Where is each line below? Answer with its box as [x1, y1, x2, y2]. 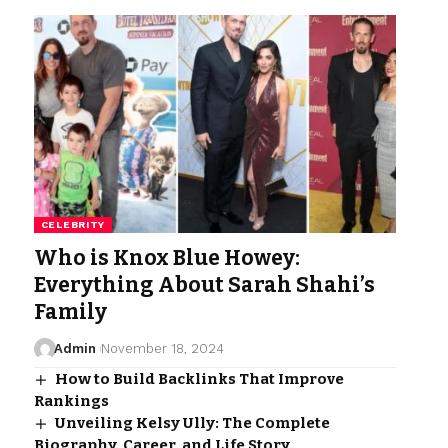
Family [33, 298, 107, 325]
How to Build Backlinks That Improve [54, 369, 344, 388]
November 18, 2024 [100, 340, 224, 356]
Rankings [33, 391, 109, 410]
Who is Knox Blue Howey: [33, 244, 300, 271]
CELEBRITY [40, 218, 106, 230]
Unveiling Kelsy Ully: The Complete [54, 413, 330, 432]
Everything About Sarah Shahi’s [33, 271, 375, 298]
